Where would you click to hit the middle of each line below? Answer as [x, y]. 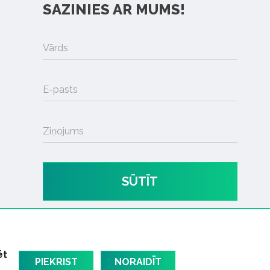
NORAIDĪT [138, 262]
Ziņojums [63, 131]
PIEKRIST [56, 262]
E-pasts [60, 90]
